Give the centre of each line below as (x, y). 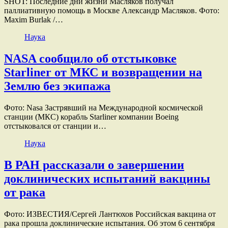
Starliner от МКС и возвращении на (103, 72)
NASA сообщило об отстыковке (90, 59)
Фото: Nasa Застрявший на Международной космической (104, 107)
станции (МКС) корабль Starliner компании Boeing (91, 117)
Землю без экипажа (57, 86)
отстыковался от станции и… (55, 126)
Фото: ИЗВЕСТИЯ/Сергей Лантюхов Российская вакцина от (110, 214)
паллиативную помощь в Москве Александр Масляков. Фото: (112, 11)
